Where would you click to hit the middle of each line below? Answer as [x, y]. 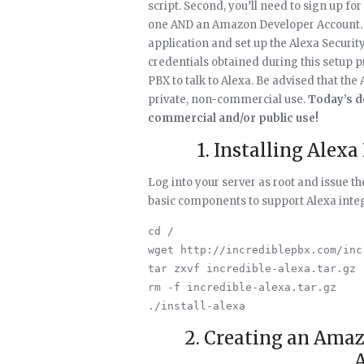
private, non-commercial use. [228, 100]
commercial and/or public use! [233, 118]
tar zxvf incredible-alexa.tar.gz [252, 269]
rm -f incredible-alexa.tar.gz [242, 287]
